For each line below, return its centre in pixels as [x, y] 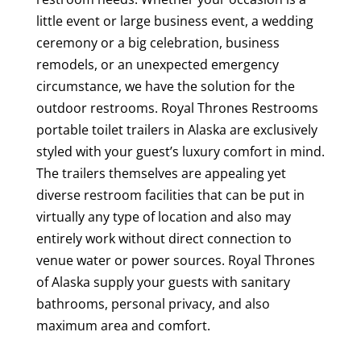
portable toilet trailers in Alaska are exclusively [176, 130]
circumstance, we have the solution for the [165, 87]
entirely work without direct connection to [164, 239]
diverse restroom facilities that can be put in [170, 195]
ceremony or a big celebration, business [158, 43]
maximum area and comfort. [123, 326]
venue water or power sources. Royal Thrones [175, 261]
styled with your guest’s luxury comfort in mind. [180, 152]
